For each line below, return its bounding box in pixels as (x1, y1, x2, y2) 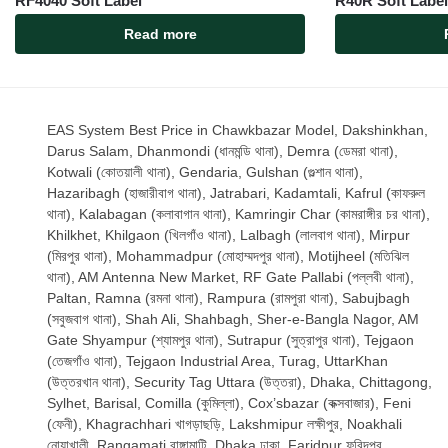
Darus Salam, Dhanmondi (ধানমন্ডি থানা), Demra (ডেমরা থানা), (47, 143, 398, 160)
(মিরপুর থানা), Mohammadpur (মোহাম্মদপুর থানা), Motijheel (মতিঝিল (47, 248, 409, 265)
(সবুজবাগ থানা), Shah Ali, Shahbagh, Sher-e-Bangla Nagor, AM (47, 311, 419, 328)
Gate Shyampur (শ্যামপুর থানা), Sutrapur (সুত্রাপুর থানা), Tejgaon (47, 332, 414, 349)
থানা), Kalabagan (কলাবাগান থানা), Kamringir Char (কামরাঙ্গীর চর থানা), (47, 206, 430, 223)
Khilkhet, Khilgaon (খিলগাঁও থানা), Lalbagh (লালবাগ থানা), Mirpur (47, 227, 410, 244)
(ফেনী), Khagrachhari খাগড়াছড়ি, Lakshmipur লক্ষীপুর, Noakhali (47, 416, 402, 433)
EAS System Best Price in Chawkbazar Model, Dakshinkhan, (47, 122, 428, 139)
